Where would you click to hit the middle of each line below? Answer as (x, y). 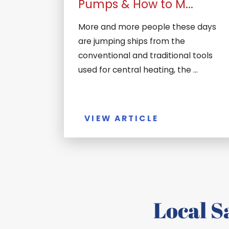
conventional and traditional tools (145, 56)
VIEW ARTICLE (121, 118)
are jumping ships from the (131, 41)
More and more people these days (147, 27)
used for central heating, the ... (138, 70)
